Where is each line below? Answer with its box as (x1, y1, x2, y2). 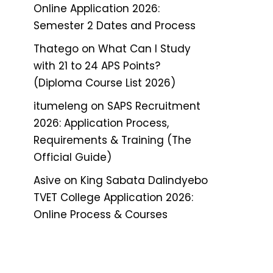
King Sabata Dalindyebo (80, 172, 208, 188)
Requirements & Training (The (34, 132, 191, 147)
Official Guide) (34, 149, 112, 165)
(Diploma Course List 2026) (34, 75, 175, 90)
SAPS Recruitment (107, 98, 200, 113)
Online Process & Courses (34, 207, 168, 222)
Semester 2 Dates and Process (34, 18, 196, 33)
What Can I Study (98, 41, 191, 56)
